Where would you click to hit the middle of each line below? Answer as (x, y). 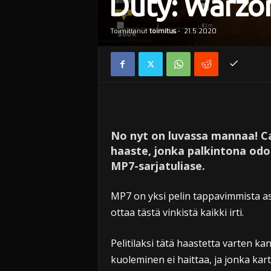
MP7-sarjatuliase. (158, 166)
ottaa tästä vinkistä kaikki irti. (177, 212)
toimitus (162, 31)
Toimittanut (129, 31)
